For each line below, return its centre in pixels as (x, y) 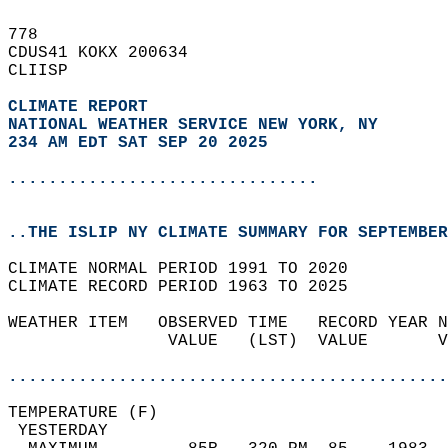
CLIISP (48, 71)
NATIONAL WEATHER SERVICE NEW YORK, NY (193, 125)
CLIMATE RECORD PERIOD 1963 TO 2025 (188, 287)
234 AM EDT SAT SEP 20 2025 (138, 143)
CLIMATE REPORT (83, 107)
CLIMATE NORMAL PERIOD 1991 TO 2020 (188, 269)
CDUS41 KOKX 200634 (108, 53)
